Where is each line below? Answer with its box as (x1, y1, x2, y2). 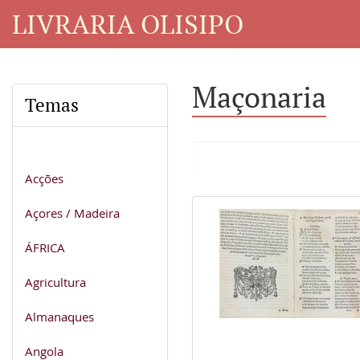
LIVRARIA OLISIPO (12, 6, 243, 41)
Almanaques (25, 308, 94, 325)
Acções (25, 170, 63, 186)
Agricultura (25, 273, 86, 290)
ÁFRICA (25, 239, 65, 256)
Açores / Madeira (25, 204, 120, 221)
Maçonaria (192, 78, 326, 116)
